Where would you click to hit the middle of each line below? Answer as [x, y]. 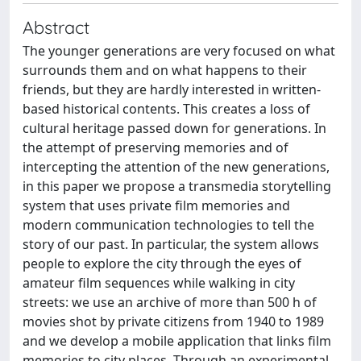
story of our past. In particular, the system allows [171, 244]
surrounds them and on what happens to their [165, 70]
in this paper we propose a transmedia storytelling [177, 186]
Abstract [56, 27]
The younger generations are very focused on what [179, 51]
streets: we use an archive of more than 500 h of [170, 302]
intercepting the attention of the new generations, [176, 167]
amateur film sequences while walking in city [159, 283]
